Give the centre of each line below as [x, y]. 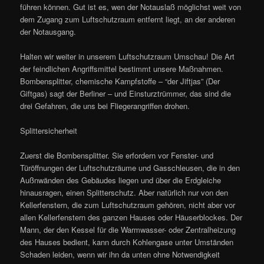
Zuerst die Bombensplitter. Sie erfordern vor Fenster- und [117, 156]
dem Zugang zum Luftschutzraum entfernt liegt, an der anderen [128, 19]
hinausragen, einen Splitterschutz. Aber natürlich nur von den [124, 193]
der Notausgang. [48, 31]
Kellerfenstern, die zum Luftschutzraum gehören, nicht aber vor [128, 205]
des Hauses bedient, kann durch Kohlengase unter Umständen [127, 242]
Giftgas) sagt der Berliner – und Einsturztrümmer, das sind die [126, 93]
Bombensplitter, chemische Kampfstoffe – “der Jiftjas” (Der [120, 81]
